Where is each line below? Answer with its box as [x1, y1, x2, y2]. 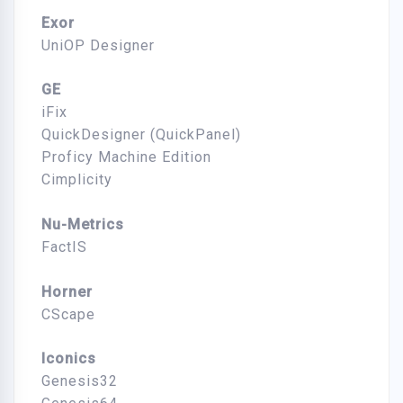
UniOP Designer [41, 37, 155, 55]
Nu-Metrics [41, 216, 124, 234]
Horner [41, 283, 93, 301]
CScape [41, 306, 95, 324]
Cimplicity [41, 171, 112, 189]
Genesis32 [41, 372, 118, 390]
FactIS [41, 238, 87, 256]
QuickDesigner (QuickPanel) [41, 126, 241, 144]
